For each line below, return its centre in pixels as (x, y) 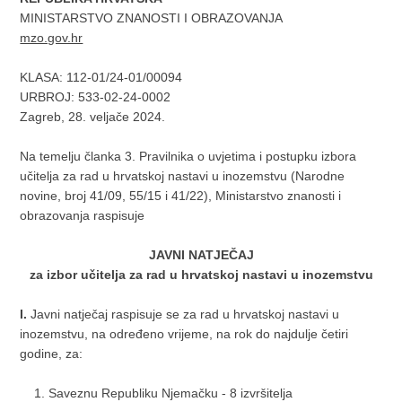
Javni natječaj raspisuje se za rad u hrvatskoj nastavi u (185, 314)
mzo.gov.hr (52, 38)
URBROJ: (48, 97)
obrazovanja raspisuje (84, 215)
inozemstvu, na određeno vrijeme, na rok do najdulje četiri (184, 334)
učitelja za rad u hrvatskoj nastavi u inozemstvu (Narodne (183, 176)
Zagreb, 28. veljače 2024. (93, 117)
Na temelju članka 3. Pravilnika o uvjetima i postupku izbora (188, 156)
